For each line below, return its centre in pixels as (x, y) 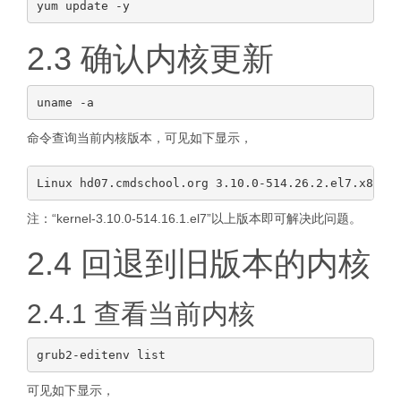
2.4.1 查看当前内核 (141, 314)
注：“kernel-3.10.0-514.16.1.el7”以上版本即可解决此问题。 (194, 218)
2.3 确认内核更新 (150, 59)
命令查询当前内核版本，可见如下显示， (140, 138)
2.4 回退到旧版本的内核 (199, 264)
